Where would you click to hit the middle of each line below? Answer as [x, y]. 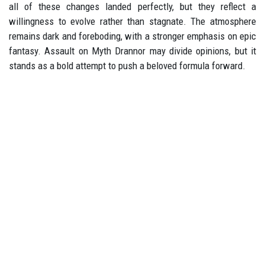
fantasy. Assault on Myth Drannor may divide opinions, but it [132, 51]
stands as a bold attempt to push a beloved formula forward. [127, 66]
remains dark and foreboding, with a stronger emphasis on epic [132, 36]
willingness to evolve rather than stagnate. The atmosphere [132, 21]
